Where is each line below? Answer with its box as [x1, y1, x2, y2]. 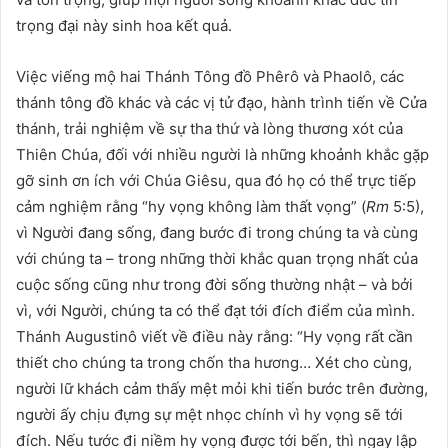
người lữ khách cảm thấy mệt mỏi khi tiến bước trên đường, [16, 378, 428, 398]
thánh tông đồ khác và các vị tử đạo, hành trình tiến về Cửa [16, 92, 427, 112]
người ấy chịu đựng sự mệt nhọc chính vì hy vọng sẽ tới [16, 404, 403, 424]
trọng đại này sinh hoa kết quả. [16, 15, 232, 35]
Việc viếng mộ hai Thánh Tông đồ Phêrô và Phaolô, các [16, 66, 404, 86]
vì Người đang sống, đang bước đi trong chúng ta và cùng [16, 222, 418, 242]
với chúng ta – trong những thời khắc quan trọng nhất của [16, 248, 418, 268]
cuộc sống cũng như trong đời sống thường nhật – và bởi [16, 274, 413, 294]
